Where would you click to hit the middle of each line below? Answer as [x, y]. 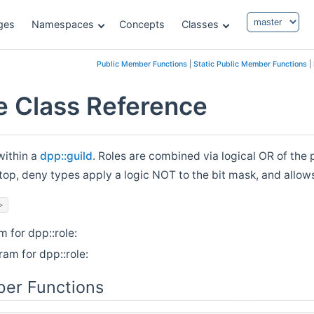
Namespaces [63, 24]
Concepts [142, 24]
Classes [200, 24]
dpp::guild [67, 156]
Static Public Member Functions [250, 64]
